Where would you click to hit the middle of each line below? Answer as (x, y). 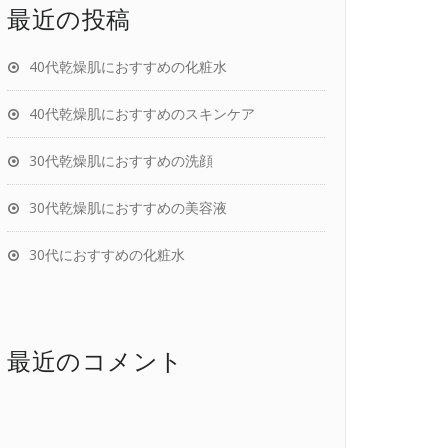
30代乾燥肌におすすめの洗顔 (121, 160)
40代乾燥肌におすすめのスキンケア (142, 113)
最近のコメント (95, 360)
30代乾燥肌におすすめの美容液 (128, 207)
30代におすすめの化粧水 (107, 254)
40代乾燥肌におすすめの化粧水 (128, 66)
